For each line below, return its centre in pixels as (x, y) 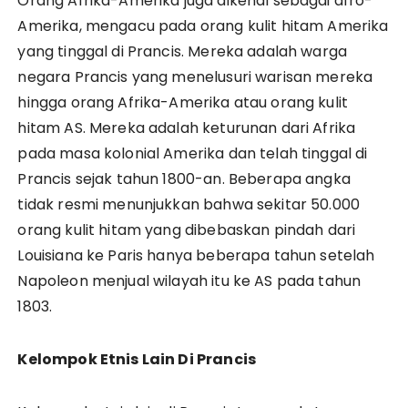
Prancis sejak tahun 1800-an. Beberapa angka (184, 179)
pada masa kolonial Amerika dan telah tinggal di (193, 154)
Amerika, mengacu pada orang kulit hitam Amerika (203, 26)
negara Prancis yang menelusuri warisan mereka (195, 77)
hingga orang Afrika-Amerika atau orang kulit (183, 103)
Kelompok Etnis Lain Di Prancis (137, 360)
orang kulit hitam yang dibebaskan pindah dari (187, 230)
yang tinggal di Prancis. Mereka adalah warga (183, 52)
